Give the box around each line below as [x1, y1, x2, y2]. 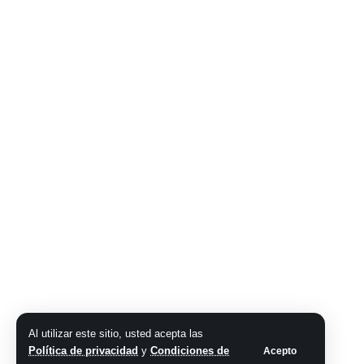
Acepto [263, 344, 297, 357]
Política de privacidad [28, 344, 138, 357]
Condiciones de [150, 344, 229, 357]
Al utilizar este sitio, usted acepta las [28, 327, 203, 340]
